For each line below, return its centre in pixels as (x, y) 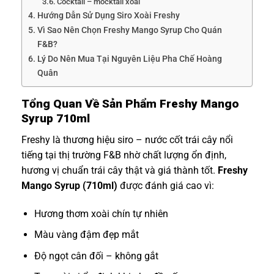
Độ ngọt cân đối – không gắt (96, 256)
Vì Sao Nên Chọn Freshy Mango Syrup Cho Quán (129, 31)
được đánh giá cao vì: (166, 185)
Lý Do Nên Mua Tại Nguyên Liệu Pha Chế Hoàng (129, 59)
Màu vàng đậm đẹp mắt (86, 235)
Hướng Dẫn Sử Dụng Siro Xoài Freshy (108, 16)
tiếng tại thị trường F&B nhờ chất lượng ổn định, (124, 155)
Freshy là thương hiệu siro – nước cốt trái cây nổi (127, 139)
